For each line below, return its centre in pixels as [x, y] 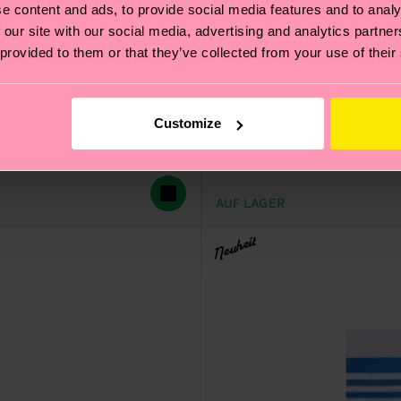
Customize [188, 124]
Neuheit [234, 249]
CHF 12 [239, 163]
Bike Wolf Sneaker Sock [299, 133]
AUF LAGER [250, 204]
